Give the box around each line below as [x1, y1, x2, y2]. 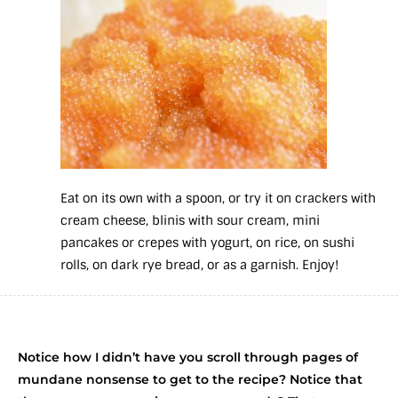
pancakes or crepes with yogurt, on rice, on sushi [60, 235, 354, 251]
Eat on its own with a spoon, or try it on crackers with [60, 190, 376, 207]
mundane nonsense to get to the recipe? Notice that [18, 371, 362, 388]
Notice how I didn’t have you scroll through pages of [18, 349, 358, 366]
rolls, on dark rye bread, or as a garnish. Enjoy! [60, 257, 338, 274]
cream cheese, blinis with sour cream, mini [60, 212, 320, 229]
